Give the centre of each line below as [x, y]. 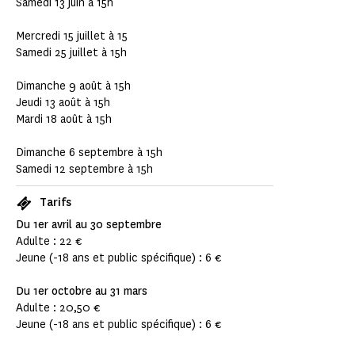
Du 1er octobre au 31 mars [82, 292]
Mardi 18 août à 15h [64, 120]
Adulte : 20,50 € [59, 308]
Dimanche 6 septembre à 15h [89, 153]
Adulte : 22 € [50, 242]
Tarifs [55, 203]
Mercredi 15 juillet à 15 [72, 36]
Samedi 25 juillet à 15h [71, 53]
